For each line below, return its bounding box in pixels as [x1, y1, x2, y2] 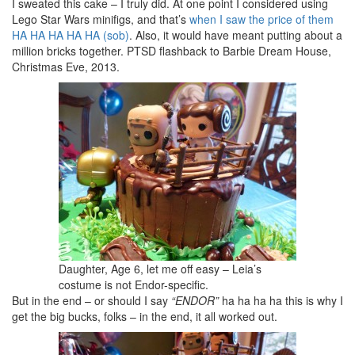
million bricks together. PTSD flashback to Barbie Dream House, [12, 42, 331, 59]
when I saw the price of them [189, 10, 334, 27]
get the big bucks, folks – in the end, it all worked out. [12, 307, 277, 324]
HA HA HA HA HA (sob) [12, 26, 129, 43]
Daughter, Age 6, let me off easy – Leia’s [59, 260, 261, 277]
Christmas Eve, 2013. [12, 58, 120, 74]
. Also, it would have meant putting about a [129, 26, 342, 43]
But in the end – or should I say [12, 292, 171, 308]
